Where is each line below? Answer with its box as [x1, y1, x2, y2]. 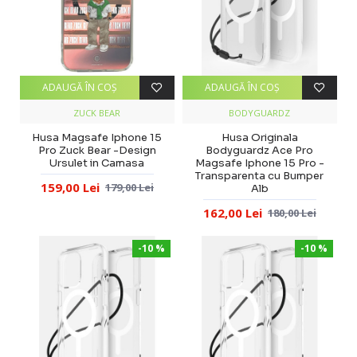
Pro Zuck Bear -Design [37, 143, 156, 157]
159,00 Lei [40, 178, 100, 195]
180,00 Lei [267, 205, 316, 220]
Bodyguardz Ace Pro [206, 143, 314, 157]
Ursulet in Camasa [49, 155, 145, 170]
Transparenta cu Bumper [195, 168, 324, 182]
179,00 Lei [104, 179, 154, 194]
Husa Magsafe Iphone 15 [32, 130, 163, 144]
